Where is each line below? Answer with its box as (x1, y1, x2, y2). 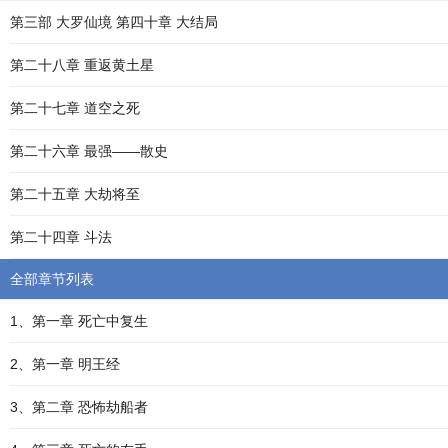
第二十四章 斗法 (10, 229, 112, 245)
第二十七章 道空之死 (10, 100, 140, 116)
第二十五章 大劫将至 (10, 186, 140, 202)
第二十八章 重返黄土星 (10, 57, 154, 73)
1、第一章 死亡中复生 (10, 313, 148, 329)
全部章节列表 (10, 271, 94, 287)
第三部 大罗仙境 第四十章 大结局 (10, 14, 218, 30)
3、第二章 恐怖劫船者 (10, 399, 148, 415)
